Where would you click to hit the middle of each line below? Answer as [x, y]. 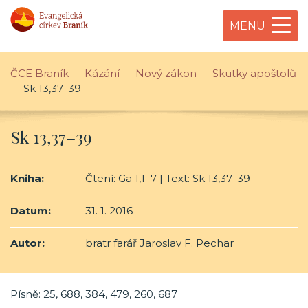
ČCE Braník [40, 73]
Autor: [27, 243]
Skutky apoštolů [254, 73]
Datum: [31, 211]
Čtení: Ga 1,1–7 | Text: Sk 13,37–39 [166, 178]
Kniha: [27, 178]
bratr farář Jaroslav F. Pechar [158, 243]
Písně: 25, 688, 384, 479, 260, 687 [94, 294]
